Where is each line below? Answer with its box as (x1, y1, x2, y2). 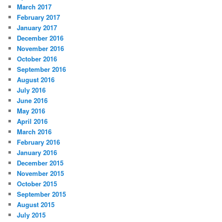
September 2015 (17, 189, 66, 199)
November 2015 (17, 168, 64, 178)
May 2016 (17, 106, 46, 115)
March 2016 (17, 126, 52, 136)
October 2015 (17, 178, 57, 188)
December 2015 (17, 158, 64, 167)
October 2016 (17, 54, 57, 63)
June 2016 (17, 95, 48, 105)
